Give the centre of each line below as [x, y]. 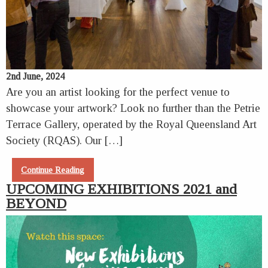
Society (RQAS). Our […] [64, 140]
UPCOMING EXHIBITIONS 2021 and [121, 189]
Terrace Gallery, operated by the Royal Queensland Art [131, 124]
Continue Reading [53, 170]
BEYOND [36, 203]
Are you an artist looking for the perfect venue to [118, 92]
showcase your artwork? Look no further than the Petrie [133, 108]
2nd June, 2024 [35, 76]
